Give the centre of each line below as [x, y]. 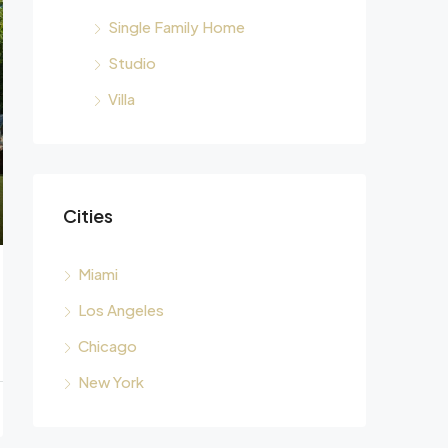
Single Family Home [176, 26]
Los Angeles [121, 309]
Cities [88, 215]
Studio [132, 62]
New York [111, 381]
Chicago [107, 345]
